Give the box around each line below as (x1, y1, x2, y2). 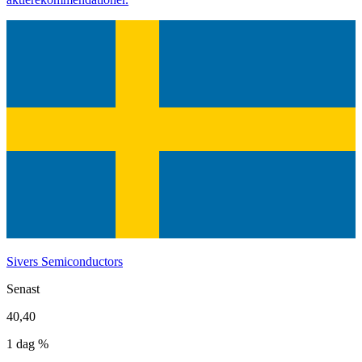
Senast (6, 282, 40, 297)
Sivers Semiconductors (6, 255, 123, 269)
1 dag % (6, 337, 48, 351)
